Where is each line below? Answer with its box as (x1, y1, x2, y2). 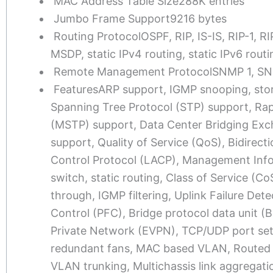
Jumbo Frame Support (54, 12, 170, 25)
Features (54, 82, 98, 96)
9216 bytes (170, 12, 227, 25)
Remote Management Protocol (54, 65, 212, 78)
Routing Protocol (54, 29, 141, 43)
